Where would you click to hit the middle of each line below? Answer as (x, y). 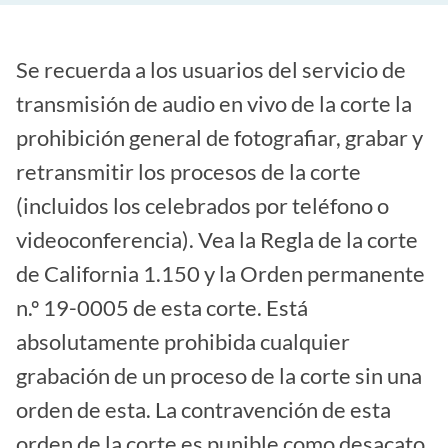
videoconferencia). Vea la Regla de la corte (217, 240)
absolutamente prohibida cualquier (183, 342)
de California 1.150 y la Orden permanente (220, 274)
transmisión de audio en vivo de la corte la (214, 104)
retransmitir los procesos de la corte (188, 172)
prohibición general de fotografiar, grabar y (219, 138)
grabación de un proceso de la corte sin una (219, 376)
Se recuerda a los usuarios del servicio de (211, 70)
